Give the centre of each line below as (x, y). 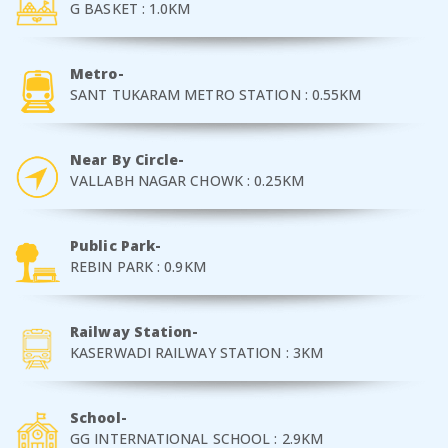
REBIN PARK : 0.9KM (138, 266)
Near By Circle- (127, 159)
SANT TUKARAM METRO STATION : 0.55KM (216, 94)
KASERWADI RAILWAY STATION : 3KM (197, 352)
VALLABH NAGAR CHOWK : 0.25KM (187, 180)
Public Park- (116, 245)
